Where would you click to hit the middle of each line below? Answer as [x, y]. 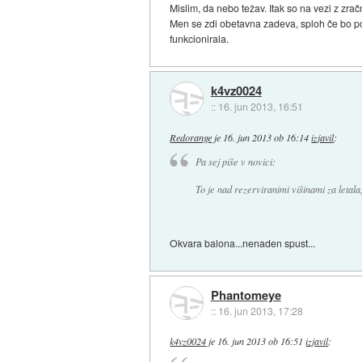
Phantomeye [246, 295]
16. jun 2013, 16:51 [260, 107]
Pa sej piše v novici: [235, 162]
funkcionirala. [200, 39]
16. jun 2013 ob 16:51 [261, 341]
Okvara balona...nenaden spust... [243, 243]
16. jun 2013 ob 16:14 [266, 137]
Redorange [191, 137]
